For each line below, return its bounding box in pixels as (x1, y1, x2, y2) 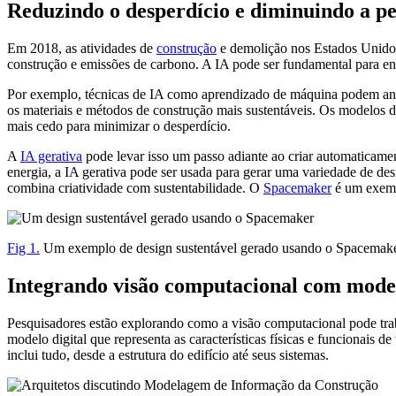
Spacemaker (263, 179, 331, 195)
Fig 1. (7, 240, 40, 255)
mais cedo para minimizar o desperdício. (7, 118, 231, 133)
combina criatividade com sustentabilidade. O (7, 179, 263, 195)
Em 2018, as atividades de (7, 40, 156, 56)
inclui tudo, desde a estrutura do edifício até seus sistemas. (7, 346, 329, 362)
